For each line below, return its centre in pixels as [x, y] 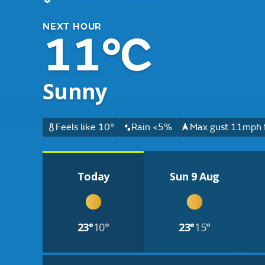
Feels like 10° [85, 127]
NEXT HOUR [72, 27]
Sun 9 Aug [195, 176]
